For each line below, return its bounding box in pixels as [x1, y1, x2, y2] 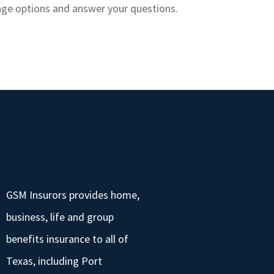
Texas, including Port [6, 253, 102, 268]
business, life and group [6, 209, 114, 224]
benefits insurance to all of [6, 231, 128, 246]
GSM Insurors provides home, [6, 187, 139, 202]
